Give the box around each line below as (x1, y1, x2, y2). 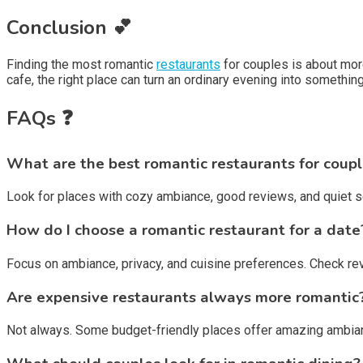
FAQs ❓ (6, 105, 73, 131)
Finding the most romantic (6, 56, 156, 72)
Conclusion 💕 (6, 14, 132, 41)
